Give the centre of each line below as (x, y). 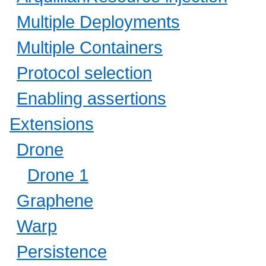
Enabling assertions (91, 99)
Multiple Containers (90, 47)
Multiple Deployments (98, 22)
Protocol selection (84, 73)
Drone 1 (58, 175)
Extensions (52, 124)
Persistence (62, 252)
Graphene (55, 201)
